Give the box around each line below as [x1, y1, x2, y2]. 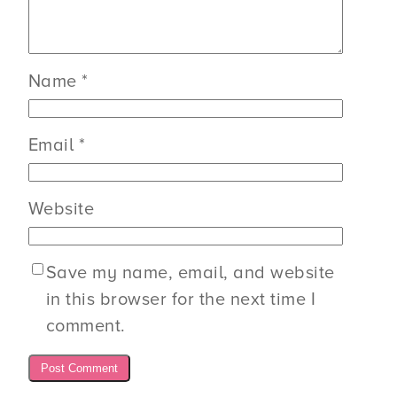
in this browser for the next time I [45, 288, 316, 310]
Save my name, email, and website [45, 261, 335, 284]
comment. [45, 315, 126, 337]
